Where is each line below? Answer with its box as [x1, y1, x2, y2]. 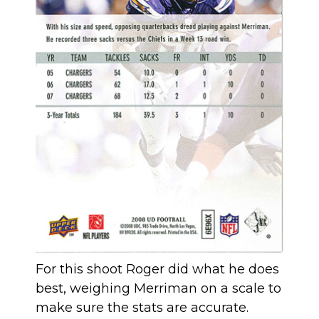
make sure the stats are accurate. [36, 300, 249, 316]
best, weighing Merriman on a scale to [36, 281, 281, 297]
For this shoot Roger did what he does [36, 261, 279, 278]
